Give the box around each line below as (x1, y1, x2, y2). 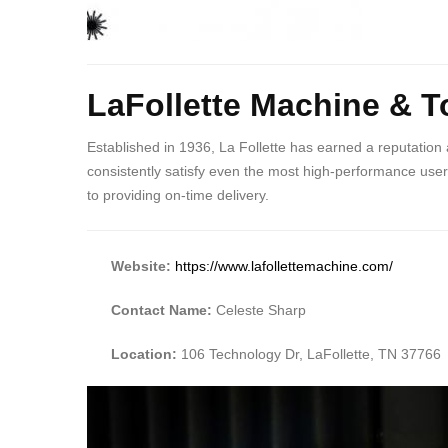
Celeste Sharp (216, 301, 306, 318)
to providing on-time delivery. (87, 186, 269, 203)
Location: (111, 345, 177, 362)
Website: (111, 257, 171, 274)
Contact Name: (111, 301, 216, 318)
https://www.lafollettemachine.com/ (175, 257, 393, 274)
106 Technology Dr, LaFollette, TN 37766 (177, 345, 441, 362)
